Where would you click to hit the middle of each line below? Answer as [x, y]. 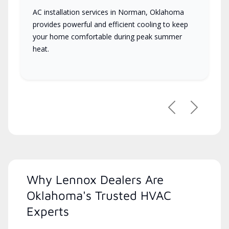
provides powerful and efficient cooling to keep [110, 24]
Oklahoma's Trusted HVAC [99, 195]
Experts [48, 211]
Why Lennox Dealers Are [95, 179]
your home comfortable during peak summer [107, 36]
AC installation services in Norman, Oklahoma [108, 12]
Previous [188, 112]
